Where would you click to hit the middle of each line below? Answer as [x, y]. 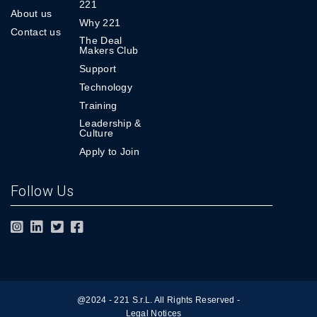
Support [98, 69]
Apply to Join [109, 151]
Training [98, 105]
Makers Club [109, 50]
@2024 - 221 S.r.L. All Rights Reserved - [158, 300]
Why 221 [100, 23]
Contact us [36, 32]
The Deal [101, 40]
